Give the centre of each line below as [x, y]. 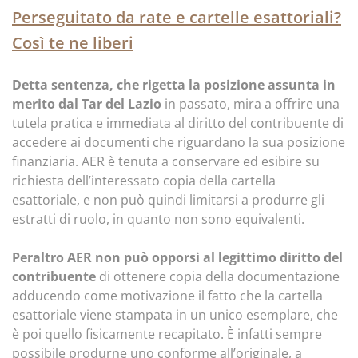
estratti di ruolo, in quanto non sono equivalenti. [160, 219]
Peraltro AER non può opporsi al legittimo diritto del [177, 257]
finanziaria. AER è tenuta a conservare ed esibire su [166, 161]
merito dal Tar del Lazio [87, 104]
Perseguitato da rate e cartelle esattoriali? [177, 17]
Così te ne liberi [73, 43]
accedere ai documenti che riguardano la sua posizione [179, 142]
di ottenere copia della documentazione [218, 276]
